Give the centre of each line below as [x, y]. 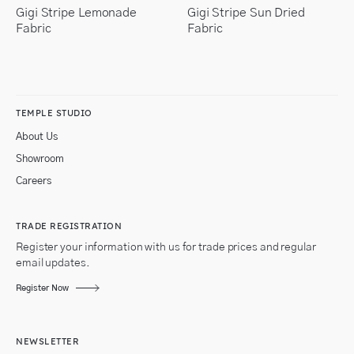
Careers [34, 182]
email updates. [53, 264]
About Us [37, 137]
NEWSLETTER [47, 342]
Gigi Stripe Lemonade [76, 13]
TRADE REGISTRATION [69, 226]
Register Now [42, 288]
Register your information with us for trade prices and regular [166, 248]
